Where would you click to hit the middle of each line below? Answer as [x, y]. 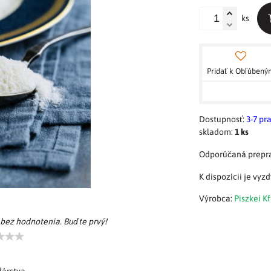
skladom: [217, 132]
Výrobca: [217, 198]
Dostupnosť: [223, 119]
